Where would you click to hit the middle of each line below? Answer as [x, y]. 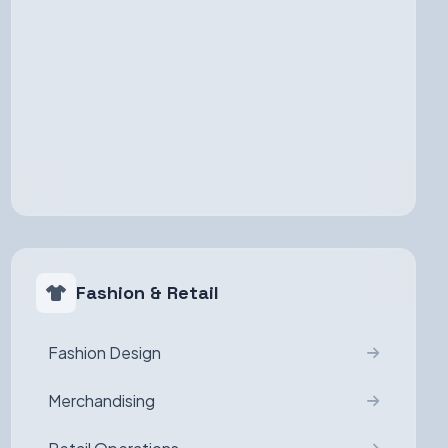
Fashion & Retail [147, 292]
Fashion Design [104, 352]
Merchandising [101, 400]
